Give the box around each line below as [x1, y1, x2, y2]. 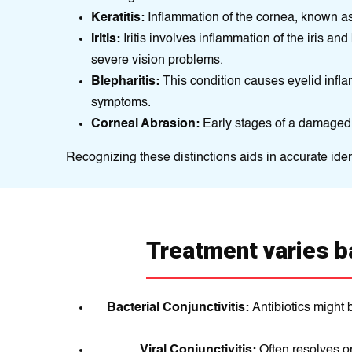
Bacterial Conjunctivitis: [107, 302, 252, 314]
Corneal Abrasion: [91, 118, 203, 130]
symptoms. [91, 97, 151, 109]
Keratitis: [91, 12, 148, 24]
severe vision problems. [91, 54, 223, 67]
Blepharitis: [91, 75, 159, 88]
